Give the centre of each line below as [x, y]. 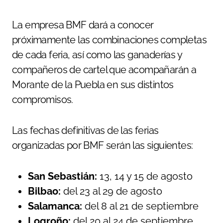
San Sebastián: [62, 176]
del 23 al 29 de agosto [111, 191]
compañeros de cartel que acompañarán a [104, 69]
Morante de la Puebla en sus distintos [93, 84]
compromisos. [43, 99]
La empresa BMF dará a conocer [83, 25]
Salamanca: [55, 206]
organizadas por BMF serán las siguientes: [103, 145]
